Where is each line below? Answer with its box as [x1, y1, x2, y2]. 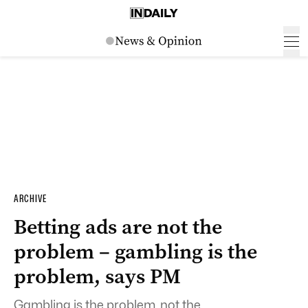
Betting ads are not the [14, 213, 222, 241]
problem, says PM [14, 263, 181, 290]
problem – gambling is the [14, 238, 257, 265]
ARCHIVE [14, 192, 47, 205]
